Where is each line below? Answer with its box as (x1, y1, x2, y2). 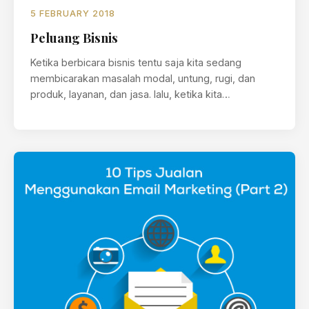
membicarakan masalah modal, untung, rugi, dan (30, 72, 255, 84)
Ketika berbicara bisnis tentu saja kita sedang (30, 57, 241, 68)
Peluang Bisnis (30, 29, 118, 46)
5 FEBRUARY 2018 (30, 8, 115, 19)
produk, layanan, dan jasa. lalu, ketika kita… (30, 88, 230, 100)
